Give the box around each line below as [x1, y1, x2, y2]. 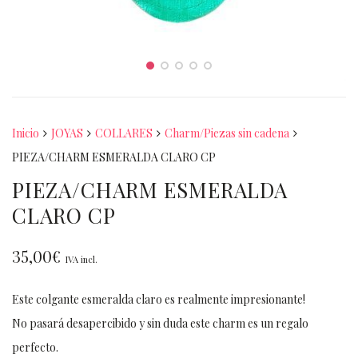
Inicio [12, 125, 39, 141]
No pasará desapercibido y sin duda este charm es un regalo [12, 316, 308, 331]
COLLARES [95, 125, 153, 141]
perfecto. [12, 340, 58, 355]
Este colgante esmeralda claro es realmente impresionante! [12, 292, 305, 307]
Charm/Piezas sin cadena [165, 125, 289, 141]
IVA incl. [66, 253, 97, 265]
